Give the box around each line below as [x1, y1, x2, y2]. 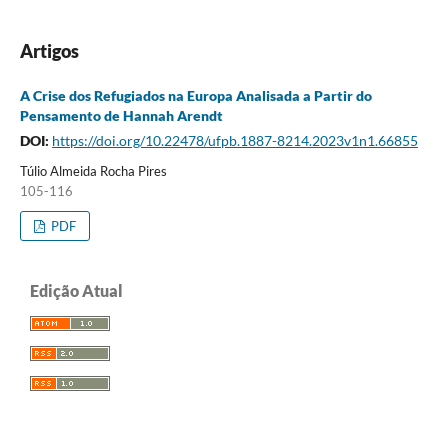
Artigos [19, 40, 79, 63]
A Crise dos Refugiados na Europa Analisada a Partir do [19, 87, 372, 105]
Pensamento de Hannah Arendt [19, 107, 223, 125]
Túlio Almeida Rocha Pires [19, 163, 167, 180]
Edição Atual [30, 281, 123, 301]
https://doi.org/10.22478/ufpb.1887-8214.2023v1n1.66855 [51, 132, 418, 150]
